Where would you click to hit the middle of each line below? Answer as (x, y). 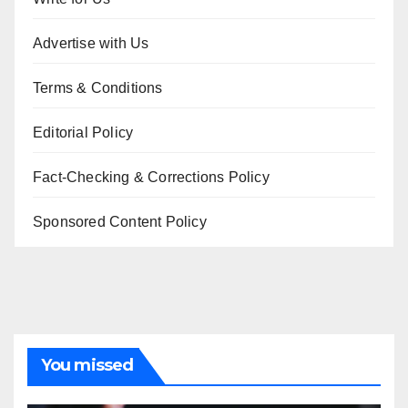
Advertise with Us (91, 43)
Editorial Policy (83, 132)
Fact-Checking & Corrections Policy (151, 177)
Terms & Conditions (98, 87)
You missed (87, 365)
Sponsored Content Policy (120, 221)
